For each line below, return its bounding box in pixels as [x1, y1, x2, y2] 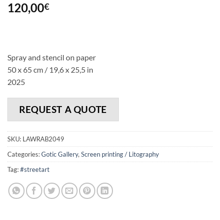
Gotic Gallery [41, 150, 78, 158]
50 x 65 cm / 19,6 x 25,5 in [7, 64, 93, 74]
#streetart [20, 165, 50, 173]
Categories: [7, 150, 41, 158]
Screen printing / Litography [81, 150, 159, 158]
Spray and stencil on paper [7, 52, 96, 62]
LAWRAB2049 [23, 135, 64, 143]
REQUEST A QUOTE [19, 104, 107, 115]
